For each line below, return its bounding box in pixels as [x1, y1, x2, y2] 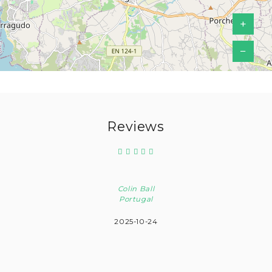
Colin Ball [117, 185, 155, 194]
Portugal [118, 195, 154, 204]
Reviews [107, 118, 165, 134]
